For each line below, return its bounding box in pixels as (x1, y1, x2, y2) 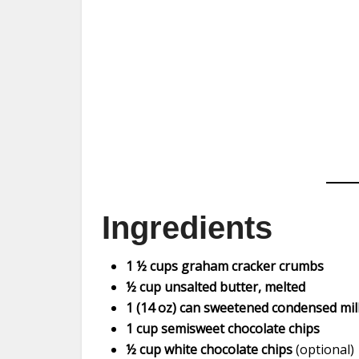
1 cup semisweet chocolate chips (126, 320, 320, 337)
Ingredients (102, 210, 272, 245)
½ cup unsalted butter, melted (126, 278, 305, 296)
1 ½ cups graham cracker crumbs (126, 257, 324, 275)
